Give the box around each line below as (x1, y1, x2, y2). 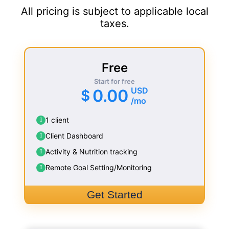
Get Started (86, 189, 143, 201)
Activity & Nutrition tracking (45, 147, 138, 156)
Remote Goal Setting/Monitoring (45, 163, 152, 172)
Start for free (94, 77, 135, 85)
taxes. (100, 17, 129, 30)
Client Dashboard (45, 131, 104, 140)
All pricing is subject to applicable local (20, 5, 209, 17)
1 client (45, 116, 70, 124)
